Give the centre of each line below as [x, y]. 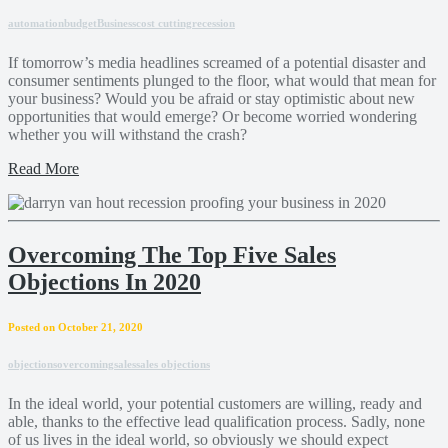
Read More [43, 169]
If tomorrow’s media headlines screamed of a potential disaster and [217, 63]
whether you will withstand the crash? [127, 135]
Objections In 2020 [104, 282]
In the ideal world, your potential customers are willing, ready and [215, 404]
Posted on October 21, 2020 [75, 327]
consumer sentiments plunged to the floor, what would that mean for [222, 81]
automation [36, 23]
